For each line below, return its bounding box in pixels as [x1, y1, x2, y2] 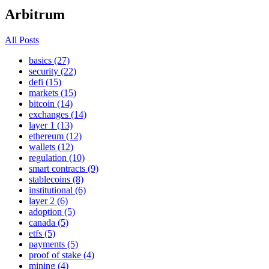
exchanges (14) [29, 109, 86, 119]
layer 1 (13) [29, 119, 73, 130]
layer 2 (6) [29, 195, 68, 206]
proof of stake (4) [29, 249, 94, 260]
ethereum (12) [29, 130, 82, 141]
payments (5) [29, 238, 78, 249]
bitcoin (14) [29, 98, 73, 109]
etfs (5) [29, 228, 55, 238]
